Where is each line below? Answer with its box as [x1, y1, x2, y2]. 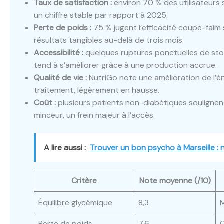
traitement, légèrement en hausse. [34, 85, 159, 95]
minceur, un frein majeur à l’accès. [34, 110, 155, 120]
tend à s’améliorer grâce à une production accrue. [34, 60, 217, 70]
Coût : [34, 97, 56, 108]
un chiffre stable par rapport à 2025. [34, 10, 168, 20]
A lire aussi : [44, 142, 86, 153]
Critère [71, 175, 97, 186]
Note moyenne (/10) [139, 175, 211, 186]
